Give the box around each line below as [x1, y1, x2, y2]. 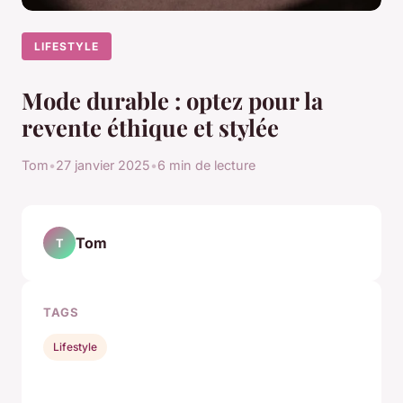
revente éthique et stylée [22, 112, 279, 143]
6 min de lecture [157, 157, 255, 174]
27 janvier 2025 [56, 157, 150, 174]
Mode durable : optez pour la [22, 85, 323, 116]
